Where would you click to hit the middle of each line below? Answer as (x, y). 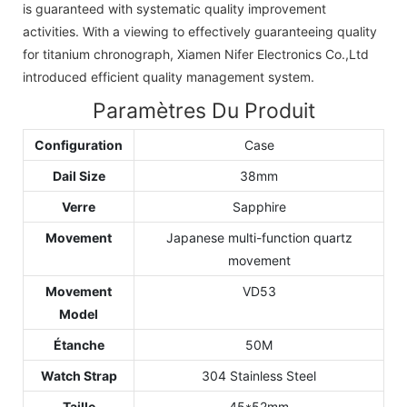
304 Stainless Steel (259, 376)
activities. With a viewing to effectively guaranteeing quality (200, 31)
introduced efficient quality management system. (169, 76)
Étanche (79, 345)
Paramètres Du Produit (203, 110)
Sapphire (259, 207)
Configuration (79, 145)
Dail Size (79, 176)
